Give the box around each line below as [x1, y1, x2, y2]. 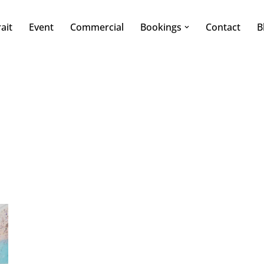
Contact [206, 21, 240, 34]
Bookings [140, 21, 181, 34]
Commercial [70, 21, 124, 34]
